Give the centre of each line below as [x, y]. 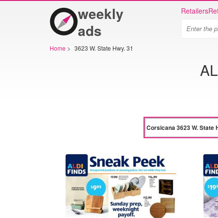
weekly [101, 13]
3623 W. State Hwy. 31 [104, 48]
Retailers [195, 11]
